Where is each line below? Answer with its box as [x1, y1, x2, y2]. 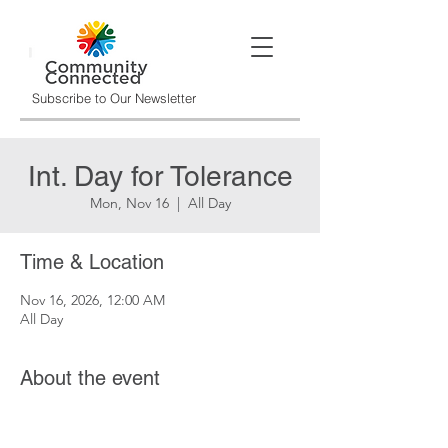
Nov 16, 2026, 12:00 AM [20, 291, 165, 309]
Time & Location [20, 250, 164, 274]
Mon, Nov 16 [89, 194, 169, 212]
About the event [20, 366, 160, 390]
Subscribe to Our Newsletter [31, 90, 196, 106]
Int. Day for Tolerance [27, 160, 293, 192]
